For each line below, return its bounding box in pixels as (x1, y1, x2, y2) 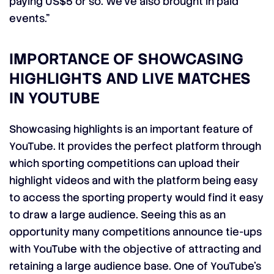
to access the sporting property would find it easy (9, 191, 264, 204)
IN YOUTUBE (9, 88, 100, 108)
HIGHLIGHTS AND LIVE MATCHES (9, 68, 251, 89)
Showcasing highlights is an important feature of (9, 122, 253, 136)
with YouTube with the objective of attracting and (9, 242, 261, 256)
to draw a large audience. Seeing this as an (9, 208, 226, 221)
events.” (9, 12, 50, 25)
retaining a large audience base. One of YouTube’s (9, 259, 261, 273)
